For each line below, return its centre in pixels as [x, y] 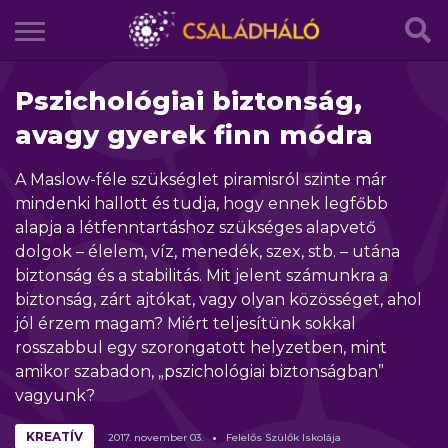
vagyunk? [55, 395]
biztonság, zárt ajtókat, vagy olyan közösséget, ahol [218, 299]
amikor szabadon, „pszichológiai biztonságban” [199, 371]
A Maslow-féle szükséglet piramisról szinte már [201, 179]
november [160, 437]
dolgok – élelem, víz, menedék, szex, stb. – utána [207, 251]
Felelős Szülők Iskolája [283, 437]
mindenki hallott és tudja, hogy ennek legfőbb [201, 203]
